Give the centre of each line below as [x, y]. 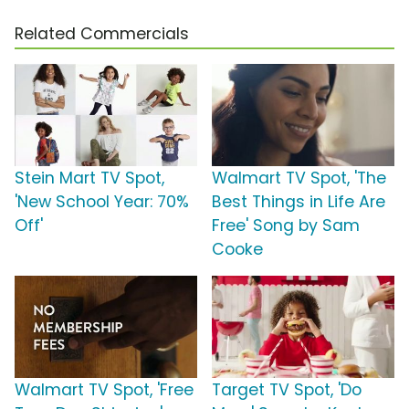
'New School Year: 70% [102, 201]
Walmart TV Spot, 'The [299, 178]
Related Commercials [102, 33]
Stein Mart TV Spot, [89, 178]
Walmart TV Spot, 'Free [104, 389]
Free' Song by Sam [286, 225]
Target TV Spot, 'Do [287, 389]
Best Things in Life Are [299, 201]
